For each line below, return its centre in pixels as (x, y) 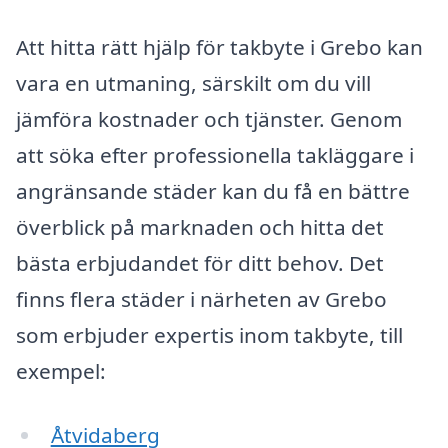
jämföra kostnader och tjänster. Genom (209, 119)
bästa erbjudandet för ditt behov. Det (200, 263)
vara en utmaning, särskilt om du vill (193, 83)
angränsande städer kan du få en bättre (213, 191)
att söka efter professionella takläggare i (215, 155)
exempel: (61, 371)
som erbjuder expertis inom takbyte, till (209, 335)
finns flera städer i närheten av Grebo (201, 299)
